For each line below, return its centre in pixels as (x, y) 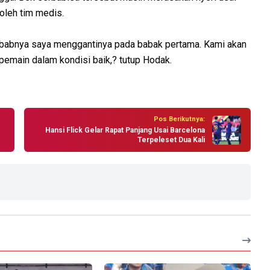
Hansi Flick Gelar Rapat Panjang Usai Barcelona (125, 130)
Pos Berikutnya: (179, 119)
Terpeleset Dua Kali (171, 140)
